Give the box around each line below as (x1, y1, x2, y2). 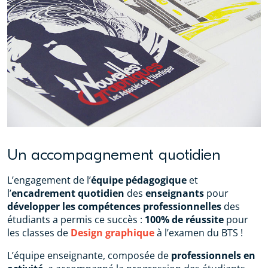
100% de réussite (145, 213, 224, 227)
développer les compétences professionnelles (7, 200, 221, 214)
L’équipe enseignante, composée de (7, 249, 171, 263)
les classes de (7, 226, 71, 240)
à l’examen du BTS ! (154, 226, 243, 240)
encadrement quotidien (11, 187, 124, 200)
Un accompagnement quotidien (7, 146, 220, 165)
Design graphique (71, 226, 154, 240)
